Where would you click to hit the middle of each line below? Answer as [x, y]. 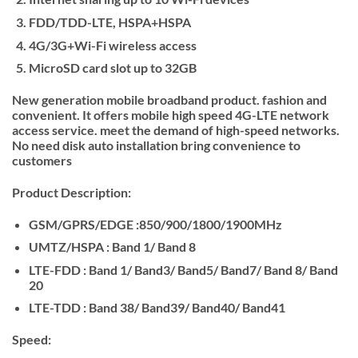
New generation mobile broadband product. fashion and [169, 99]
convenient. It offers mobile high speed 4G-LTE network [171, 114]
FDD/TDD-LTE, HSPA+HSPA [109, 22]
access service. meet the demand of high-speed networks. [176, 129]
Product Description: [72, 192]
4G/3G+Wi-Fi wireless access [112, 45]
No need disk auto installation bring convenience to [156, 145]
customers [42, 160]
